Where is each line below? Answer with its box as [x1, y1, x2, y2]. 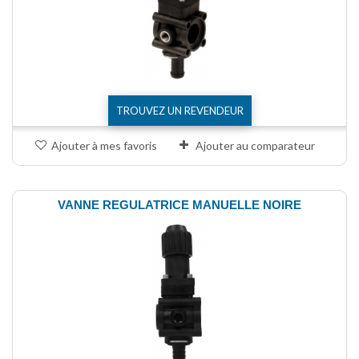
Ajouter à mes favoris [51, 138, 157, 152]
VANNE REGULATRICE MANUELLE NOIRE [58, 197, 301, 212]
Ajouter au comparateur [196, 138, 315, 152]
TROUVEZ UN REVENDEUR [115, 103, 244, 117]
